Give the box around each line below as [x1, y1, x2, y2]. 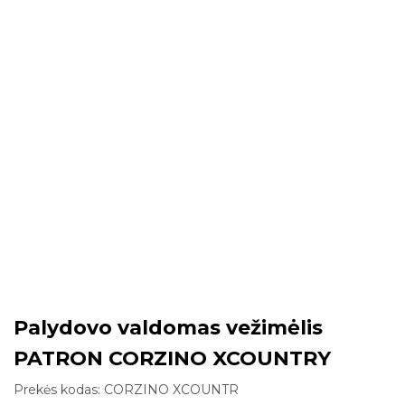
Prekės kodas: [14, 381, 104, 398]
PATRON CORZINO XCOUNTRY [14, 346, 331, 371]
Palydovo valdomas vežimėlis [14, 316, 323, 340]
